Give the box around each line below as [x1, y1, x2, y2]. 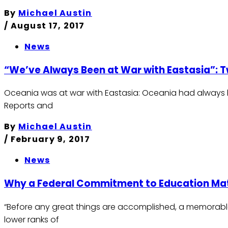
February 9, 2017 [10, 133, 91, 146]
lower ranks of [4, 213, 59, 225]
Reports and [4, 100, 53, 112]
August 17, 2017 [10, 19, 85, 32]
